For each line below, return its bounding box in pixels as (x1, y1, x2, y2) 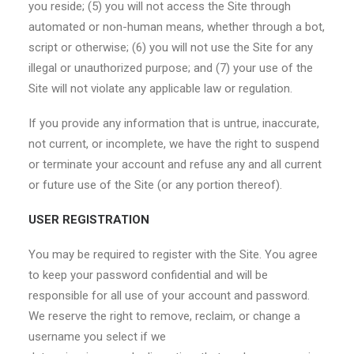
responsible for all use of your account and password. (28, 288, 310, 303)
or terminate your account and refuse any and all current (28, 157, 322, 171)
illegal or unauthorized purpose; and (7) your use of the (28, 61, 313, 75)
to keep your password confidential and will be (28, 268, 268, 282)
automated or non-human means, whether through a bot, (28, 20, 325, 34)
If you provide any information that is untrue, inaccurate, (28, 116, 319, 130)
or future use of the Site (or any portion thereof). (28, 178, 282, 192)
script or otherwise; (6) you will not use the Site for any (28, 40, 313, 55)
